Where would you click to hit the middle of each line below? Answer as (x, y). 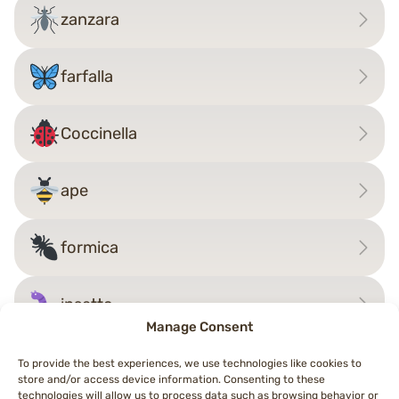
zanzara (90, 20)
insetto (87, 305)
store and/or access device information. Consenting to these (171, 379)
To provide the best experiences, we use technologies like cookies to (190, 363)
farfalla (87, 77)
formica (90, 248)
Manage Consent (199, 327)
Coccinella (99, 134)
